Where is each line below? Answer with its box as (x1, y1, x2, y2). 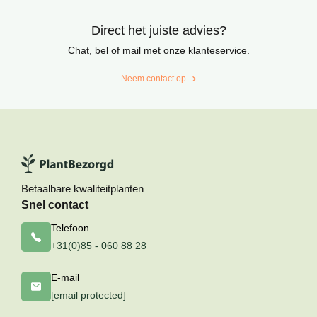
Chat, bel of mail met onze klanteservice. (67, 45, 250, 57)
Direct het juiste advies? (91, 23, 226, 38)
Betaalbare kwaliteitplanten (21, 183, 144, 195)
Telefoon (51, 222, 89, 234)
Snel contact (21, 199, 88, 212)
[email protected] (51, 289, 126, 301)
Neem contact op (121, 74, 187, 84)
